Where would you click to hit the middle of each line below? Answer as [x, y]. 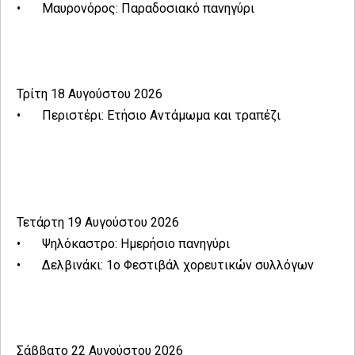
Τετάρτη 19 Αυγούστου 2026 [98, 223]
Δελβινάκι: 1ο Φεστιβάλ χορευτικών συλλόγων [178, 265]
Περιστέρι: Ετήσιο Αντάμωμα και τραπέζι [161, 116]
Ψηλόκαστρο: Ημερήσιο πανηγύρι [136, 244]
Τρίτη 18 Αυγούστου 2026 [90, 94]
